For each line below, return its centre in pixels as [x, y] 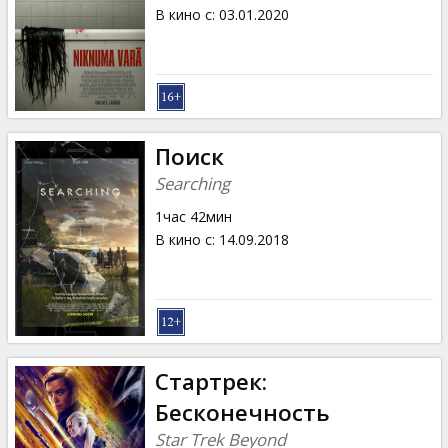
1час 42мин [193, 216]
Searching [192, 183]
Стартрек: [210, 381]
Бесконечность [242, 412]
